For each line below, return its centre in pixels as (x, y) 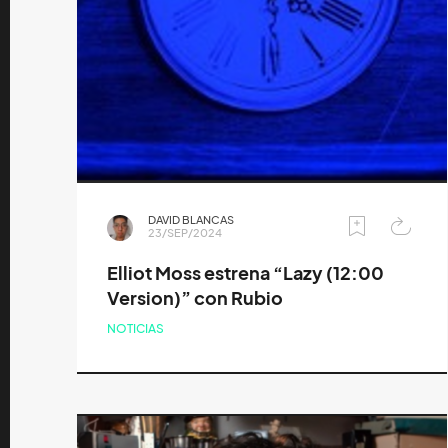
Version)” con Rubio (195, 299)
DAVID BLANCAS (191, 220)
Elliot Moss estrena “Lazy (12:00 (245, 274)
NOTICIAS (135, 329)
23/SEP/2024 (185, 233)
